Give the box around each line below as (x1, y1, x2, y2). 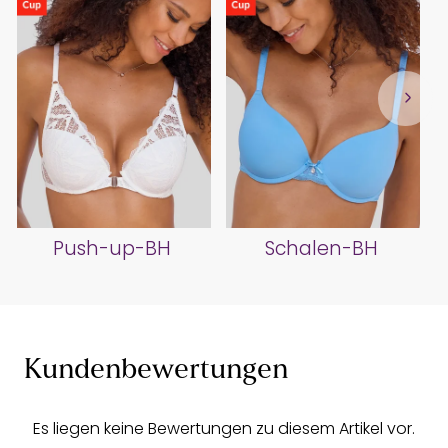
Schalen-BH (264, 235, 378, 263)
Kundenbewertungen (24, 357, 288, 386)
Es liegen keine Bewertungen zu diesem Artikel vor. (33, 417, 415, 441)
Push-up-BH (53, 235, 171, 263)
